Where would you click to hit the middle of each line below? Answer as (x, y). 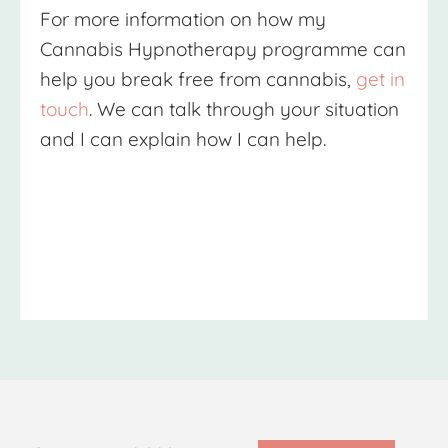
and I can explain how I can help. (183, 139)
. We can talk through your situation (244, 109)
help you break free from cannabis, (198, 79)
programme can (331, 49)
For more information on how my (183, 19)
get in (380, 79)
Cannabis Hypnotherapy (148, 49)
